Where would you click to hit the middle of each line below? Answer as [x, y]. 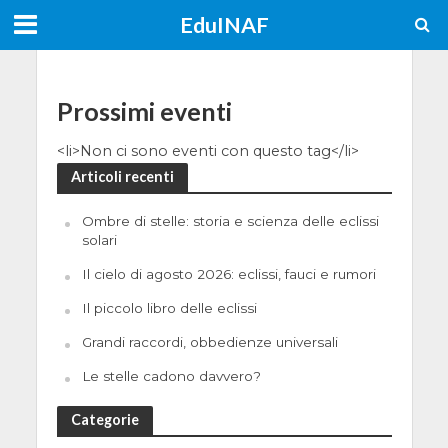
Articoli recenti [122, 176]
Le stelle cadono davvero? [171, 375]
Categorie [104, 419]
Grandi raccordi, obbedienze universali [209, 341]
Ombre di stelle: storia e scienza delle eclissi [230, 220]
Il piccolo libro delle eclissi [169, 307]
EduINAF [224, 25]
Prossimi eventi [144, 111]
